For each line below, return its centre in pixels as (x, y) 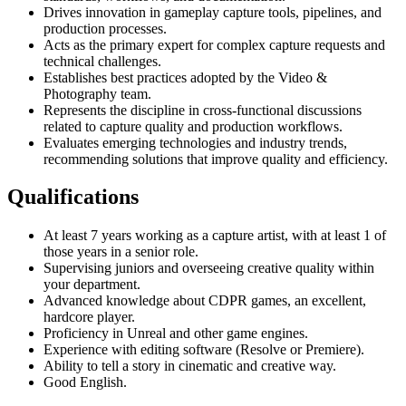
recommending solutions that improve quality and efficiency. (216, 159)
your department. (92, 285)
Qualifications (73, 197)
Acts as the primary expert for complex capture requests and (214, 44)
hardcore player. (89, 317)
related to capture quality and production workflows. (193, 126)
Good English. (85, 382)
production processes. (105, 28)
